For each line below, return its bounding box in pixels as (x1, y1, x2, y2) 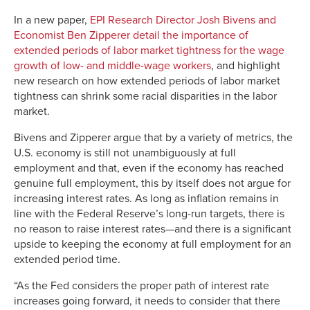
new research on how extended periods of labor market (14, 73, 280, 88)
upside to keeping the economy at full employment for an (14, 237, 291, 251)
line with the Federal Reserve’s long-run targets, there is (14, 206, 284, 221)
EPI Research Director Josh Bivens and (90, 12, 276, 27)
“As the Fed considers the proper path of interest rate (14, 278, 269, 293)
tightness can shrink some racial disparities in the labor (14, 89, 277, 103)
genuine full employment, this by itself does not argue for (14, 176, 291, 190)
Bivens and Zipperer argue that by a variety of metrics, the (14, 130, 293, 145)
